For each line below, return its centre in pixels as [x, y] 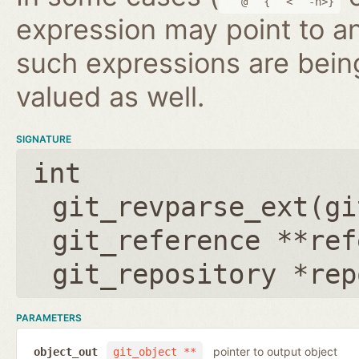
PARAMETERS [49, 317]
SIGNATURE [44, 139]
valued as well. [110, 96]
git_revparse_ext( [188, 206]
